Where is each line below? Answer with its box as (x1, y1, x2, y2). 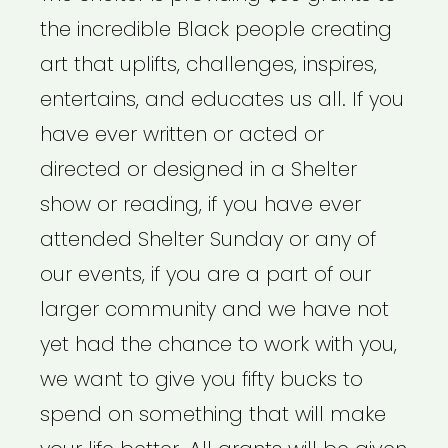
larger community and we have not (40, 295, 389, 324)
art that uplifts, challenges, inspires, (40, 50, 377, 79)
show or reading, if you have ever (40, 190, 361, 219)
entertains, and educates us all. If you (40, 85, 404, 114)
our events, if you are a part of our (40, 260, 371, 289)
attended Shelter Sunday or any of (40, 225, 376, 254)
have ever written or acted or (40, 120, 324, 149)
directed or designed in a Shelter (40, 155, 357, 184)
